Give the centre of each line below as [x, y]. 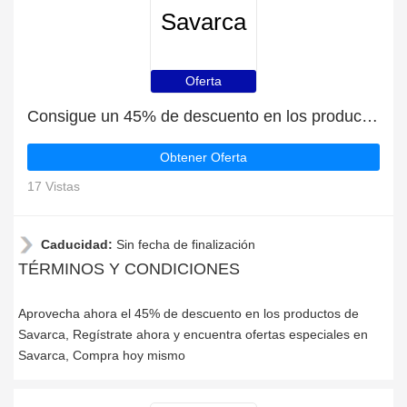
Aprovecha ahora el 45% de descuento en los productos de [189, 313]
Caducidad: [79, 244]
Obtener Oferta [203, 157]
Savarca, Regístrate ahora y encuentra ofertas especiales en [193, 334]
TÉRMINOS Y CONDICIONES [129, 269]
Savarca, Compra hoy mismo [102, 355]
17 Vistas [54, 186]
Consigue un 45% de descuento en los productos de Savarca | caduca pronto [370, 116]
